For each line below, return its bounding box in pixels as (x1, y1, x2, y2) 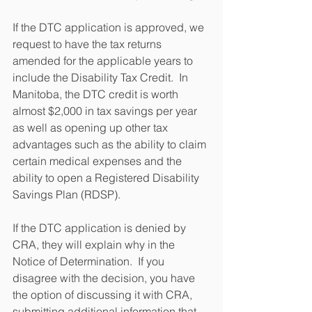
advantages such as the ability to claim (13, 137, 209, 151)
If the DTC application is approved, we (13, 20, 207, 34)
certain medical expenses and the (13, 154, 185, 168)
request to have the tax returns (13, 37, 164, 51)
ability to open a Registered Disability (13, 171, 202, 185)
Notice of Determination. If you (13, 254, 167, 268)
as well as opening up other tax (13, 120, 171, 134)
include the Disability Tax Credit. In (13, 70, 191, 84)
